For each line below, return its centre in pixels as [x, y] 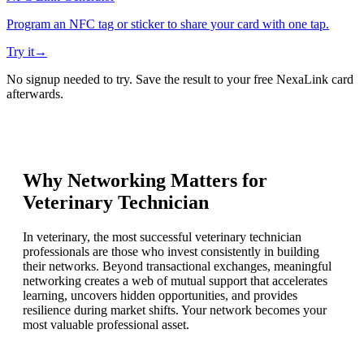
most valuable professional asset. [106, 325]
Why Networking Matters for [145, 181]
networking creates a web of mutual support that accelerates [175, 281]
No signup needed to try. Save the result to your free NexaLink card [180, 80]
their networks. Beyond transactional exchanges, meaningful [177, 266]
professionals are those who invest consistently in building [171, 252]
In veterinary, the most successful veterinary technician [162, 237]
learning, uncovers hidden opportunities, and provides [160, 296]
